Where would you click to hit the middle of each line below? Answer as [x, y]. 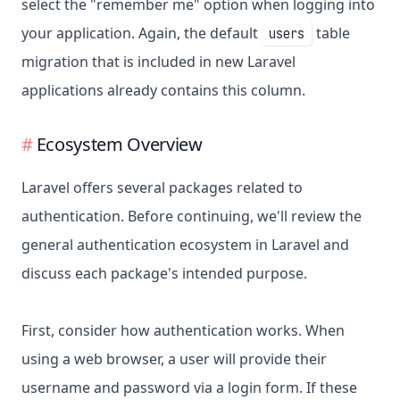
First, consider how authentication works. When [183, 331]
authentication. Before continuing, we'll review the [192, 217]
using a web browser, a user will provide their [174, 359]
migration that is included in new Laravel [158, 62]
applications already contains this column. [163, 91]
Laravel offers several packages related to [162, 188]
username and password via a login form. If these [189, 388]
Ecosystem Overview [119, 145]
